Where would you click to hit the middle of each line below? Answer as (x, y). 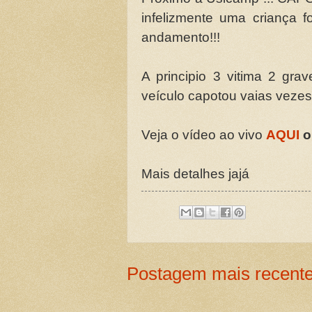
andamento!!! (181, 38)
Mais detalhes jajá (195, 174)
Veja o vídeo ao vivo (204, 135)
